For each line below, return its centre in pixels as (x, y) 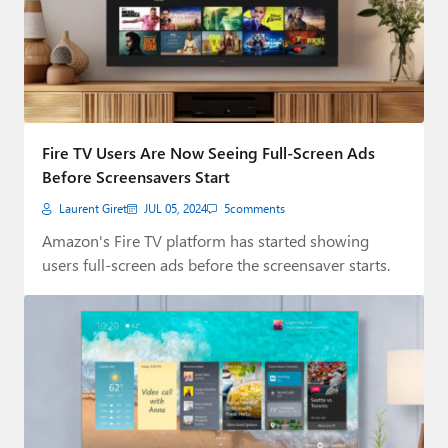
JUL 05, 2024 (175, 208)
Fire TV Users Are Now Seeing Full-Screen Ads (208, 152)
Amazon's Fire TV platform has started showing (205, 240)
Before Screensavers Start (136, 176)
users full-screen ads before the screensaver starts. (216, 264)
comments (257, 208)
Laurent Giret (93, 208)
